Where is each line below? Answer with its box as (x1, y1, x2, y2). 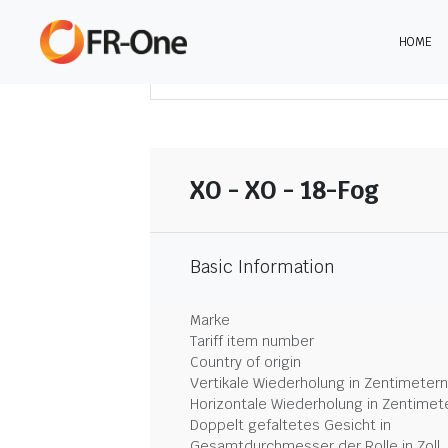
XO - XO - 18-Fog (190, 174, 379, 206)
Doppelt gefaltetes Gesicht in (190, 416, 391, 434)
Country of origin (190, 353, 301, 371)
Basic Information (190, 256, 335, 278)
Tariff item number (190, 332, 314, 350)
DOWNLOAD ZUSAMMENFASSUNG (211, 64, 430, 83)
